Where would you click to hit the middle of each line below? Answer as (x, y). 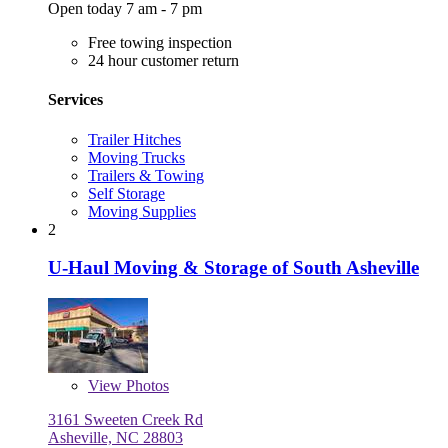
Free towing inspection (160, 43)
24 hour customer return (163, 61)
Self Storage (126, 193)
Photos (145, 386)
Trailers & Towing (146, 175)
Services (75, 100)
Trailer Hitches (134, 139)
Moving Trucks (136, 157)
